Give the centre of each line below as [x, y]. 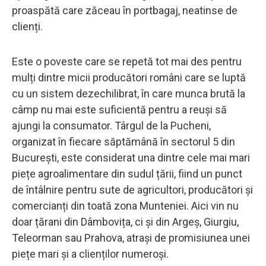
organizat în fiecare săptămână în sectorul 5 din [123, 141]
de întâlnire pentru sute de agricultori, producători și [132, 189]
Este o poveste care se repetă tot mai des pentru [127, 61]
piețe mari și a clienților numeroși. [90, 254]
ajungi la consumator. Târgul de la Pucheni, [111, 125]
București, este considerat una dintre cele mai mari [131, 157]
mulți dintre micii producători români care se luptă [129, 77]
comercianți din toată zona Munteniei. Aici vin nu [125, 205]
